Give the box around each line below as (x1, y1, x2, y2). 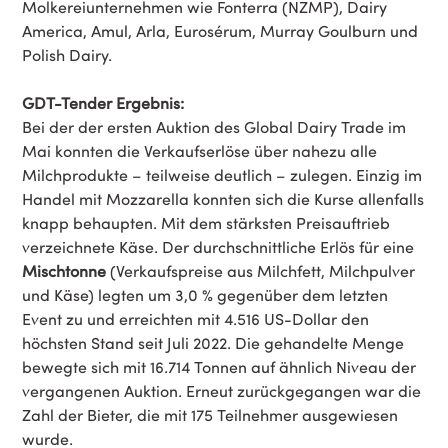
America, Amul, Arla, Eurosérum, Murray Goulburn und (22, 20, 418, 41)
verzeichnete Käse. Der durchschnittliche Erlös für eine (22, 236, 414, 257)
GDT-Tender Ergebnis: (22, 92, 184, 113)
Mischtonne (22, 260, 106, 281)
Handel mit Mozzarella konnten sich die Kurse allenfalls (22, 188, 424, 209)
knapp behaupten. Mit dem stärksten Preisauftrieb (22, 212, 390, 233)
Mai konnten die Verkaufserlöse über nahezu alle (22, 140, 377, 161)
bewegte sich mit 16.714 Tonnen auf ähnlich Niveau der (22, 356, 416, 377)
